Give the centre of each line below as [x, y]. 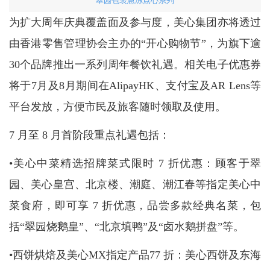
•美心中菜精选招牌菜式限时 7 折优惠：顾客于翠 [135, 163]
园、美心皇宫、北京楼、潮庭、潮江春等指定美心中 [135, 184]
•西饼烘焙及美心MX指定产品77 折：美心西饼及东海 [135, 255]
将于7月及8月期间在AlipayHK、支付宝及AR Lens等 [135, 85]
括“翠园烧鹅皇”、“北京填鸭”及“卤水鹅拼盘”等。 [126, 226]
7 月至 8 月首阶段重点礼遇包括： [89, 135]
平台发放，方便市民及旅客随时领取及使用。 [117, 106]
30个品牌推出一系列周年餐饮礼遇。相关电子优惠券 [135, 64]
